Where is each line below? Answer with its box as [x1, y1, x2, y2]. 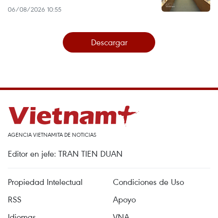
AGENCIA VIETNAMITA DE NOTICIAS [8, 130, 96, 138]
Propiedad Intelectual [8, 176, 83, 187]
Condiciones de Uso [113, 176, 184, 187]
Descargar [91, 36, 127, 48]
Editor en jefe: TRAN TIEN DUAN [8, 147, 123, 159]
